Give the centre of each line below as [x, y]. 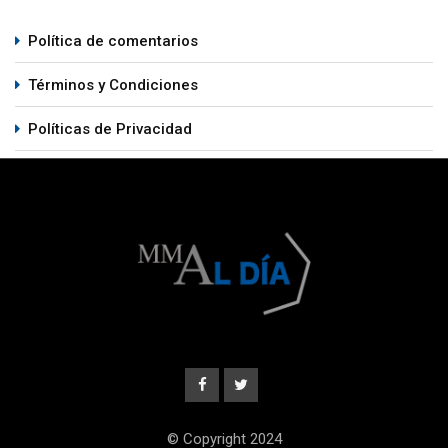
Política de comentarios [113, 41]
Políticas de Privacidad [110, 129]
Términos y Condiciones [113, 85]
